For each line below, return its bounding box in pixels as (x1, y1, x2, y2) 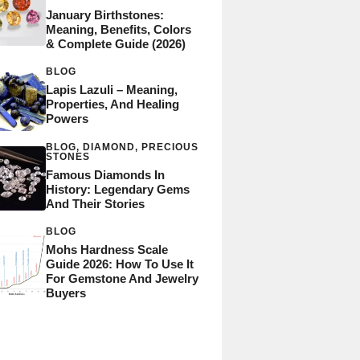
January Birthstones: (45, 7, 164, 22)
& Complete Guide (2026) (45, 36, 186, 51)
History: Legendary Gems (45, 182, 190, 196)
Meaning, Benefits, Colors (45, 22, 191, 36)
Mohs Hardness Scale (45, 242, 168, 256)
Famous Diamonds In (45, 167, 165, 182)
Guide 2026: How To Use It (45, 256, 194, 271)
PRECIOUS (141, 141, 198, 153)
